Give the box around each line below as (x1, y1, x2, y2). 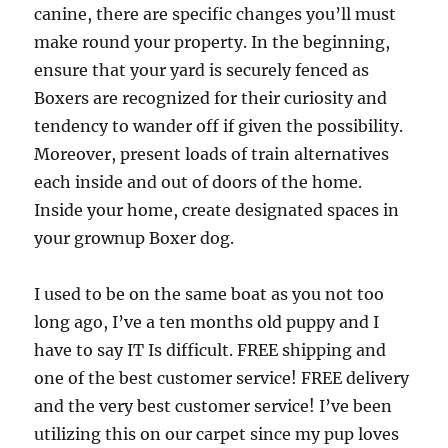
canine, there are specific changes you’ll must (34, 4, 397, 24)
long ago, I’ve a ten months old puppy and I (34, 312, 380, 332)
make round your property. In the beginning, (34, 32, 391, 52)
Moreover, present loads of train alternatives (34, 144, 390, 164)
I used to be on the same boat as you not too (34, 284, 385, 304)
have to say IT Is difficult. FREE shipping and (34, 340, 387, 360)
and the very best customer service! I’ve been (34, 396, 393, 416)
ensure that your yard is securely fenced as (34, 60, 370, 80)
